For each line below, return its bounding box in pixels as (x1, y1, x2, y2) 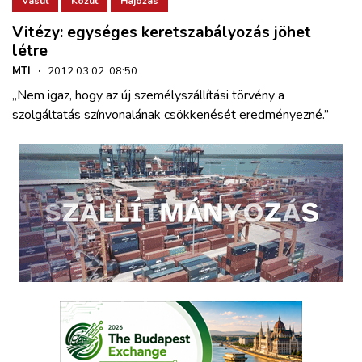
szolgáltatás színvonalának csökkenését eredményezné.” (12, 106, 329, 124)
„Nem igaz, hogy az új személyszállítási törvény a (12, 86, 284, 105)
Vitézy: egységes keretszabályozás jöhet (12, 22, 311, 44)
